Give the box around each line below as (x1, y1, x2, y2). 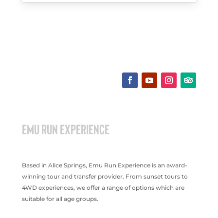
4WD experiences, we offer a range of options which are (21, 183, 184, 191)
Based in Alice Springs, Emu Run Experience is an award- (21, 161, 187, 169)
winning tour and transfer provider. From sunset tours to (21, 172, 188, 180)
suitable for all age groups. (21, 195, 98, 202)
